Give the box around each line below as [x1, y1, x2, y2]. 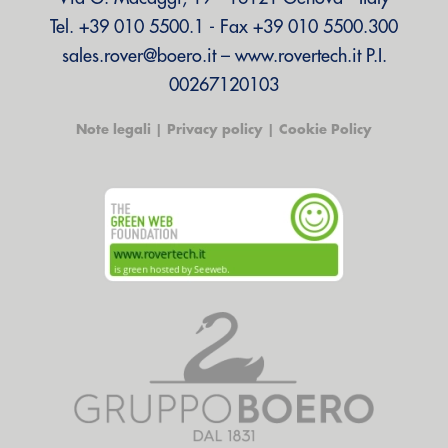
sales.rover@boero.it [61, 47, 216, 65]
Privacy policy [167, 123, 263, 136]
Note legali [76, 123, 151, 136]
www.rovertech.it [234, 47, 361, 65]
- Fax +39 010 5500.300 [204, 18, 398, 36]
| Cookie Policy [263, 123, 372, 136]
